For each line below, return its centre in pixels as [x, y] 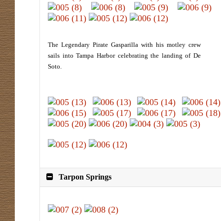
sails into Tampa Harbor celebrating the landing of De [124, 55]
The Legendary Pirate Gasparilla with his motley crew [124, 45]
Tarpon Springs [85, 177]
